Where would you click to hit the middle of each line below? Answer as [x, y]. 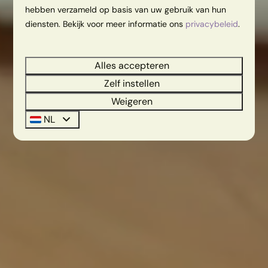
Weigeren [132, 101]
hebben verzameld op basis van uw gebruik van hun [126, 9]
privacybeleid [212, 24]
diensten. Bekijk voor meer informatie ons [106, 24]
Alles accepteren [132, 65]
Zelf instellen [132, 83]
